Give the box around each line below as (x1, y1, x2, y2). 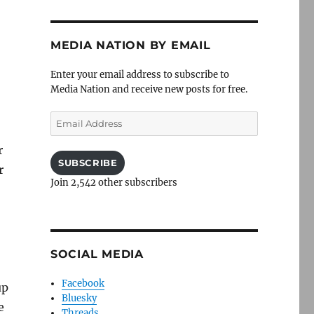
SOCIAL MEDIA (50, 247, 144, 261)
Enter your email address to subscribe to (50, 69, 229, 81)
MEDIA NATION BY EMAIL (50, 39, 211, 52)
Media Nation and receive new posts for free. (50, 83, 247, 95)
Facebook (62, 278, 105, 289)
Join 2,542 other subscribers (50, 177, 177, 189)
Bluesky (62, 292, 97, 304)
